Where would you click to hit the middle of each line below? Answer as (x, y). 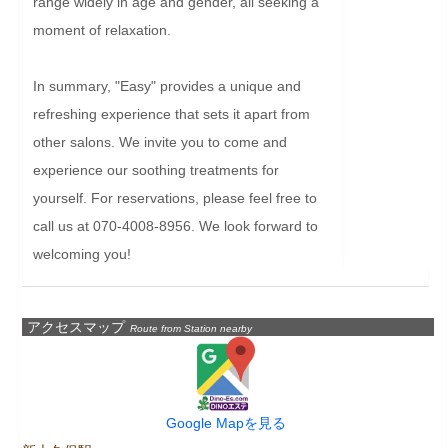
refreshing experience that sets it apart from (171, 113)
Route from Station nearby (191, 328)
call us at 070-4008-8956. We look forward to (175, 225)
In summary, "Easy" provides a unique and (167, 85)
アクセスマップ (76, 326)
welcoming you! (82, 253)
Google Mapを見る (225, 422)
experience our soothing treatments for (156, 169)
